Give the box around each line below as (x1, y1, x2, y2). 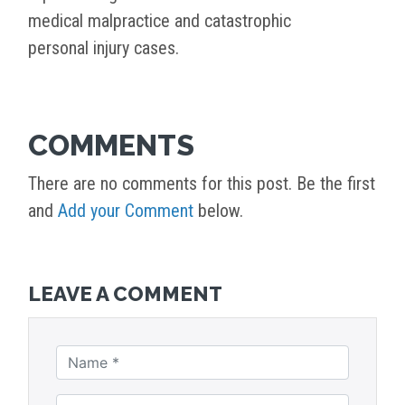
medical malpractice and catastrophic (28, 10, 291, 33)
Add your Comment (58, 200, 193, 222)
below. (193, 200, 243, 222)
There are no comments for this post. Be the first (28, 173, 375, 195)
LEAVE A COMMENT (28, 282, 222, 306)
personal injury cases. (28, 37, 184, 60)
